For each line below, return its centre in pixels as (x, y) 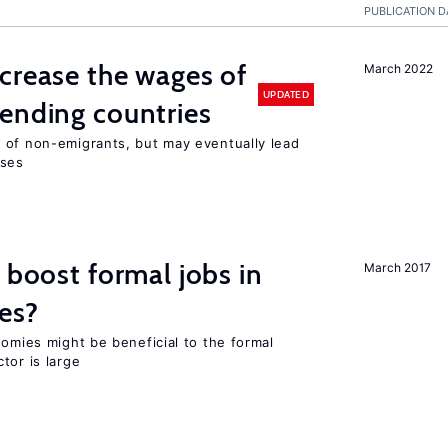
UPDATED (285, 94)
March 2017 (397, 267)
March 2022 (398, 68)
